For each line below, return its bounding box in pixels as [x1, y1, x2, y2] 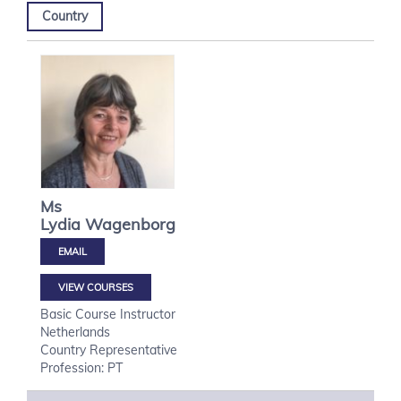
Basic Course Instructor [40, 306, 175, 322]
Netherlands [40, 324, 110, 340]
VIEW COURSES [58, 281, 133, 294]
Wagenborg [85, 214, 175, 235]
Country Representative [40, 342, 177, 358]
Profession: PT [40, 360, 123, 376]
